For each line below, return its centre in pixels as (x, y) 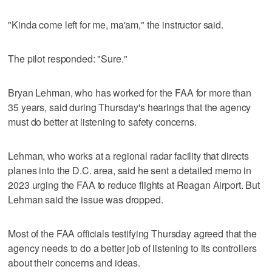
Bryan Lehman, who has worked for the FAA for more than (130, 93)
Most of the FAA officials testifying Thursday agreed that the (132, 234)
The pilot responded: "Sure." (68, 59)
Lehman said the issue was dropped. (86, 200)
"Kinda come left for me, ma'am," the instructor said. (116, 25)
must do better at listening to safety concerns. (102, 122)
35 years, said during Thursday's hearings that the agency (130, 107)
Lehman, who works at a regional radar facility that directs (129, 156)
